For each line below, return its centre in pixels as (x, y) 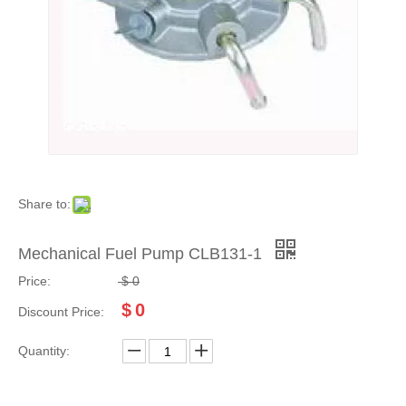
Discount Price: (61, 312)
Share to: (44, 204)
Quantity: (44, 351)
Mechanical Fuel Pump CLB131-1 (142, 254)
